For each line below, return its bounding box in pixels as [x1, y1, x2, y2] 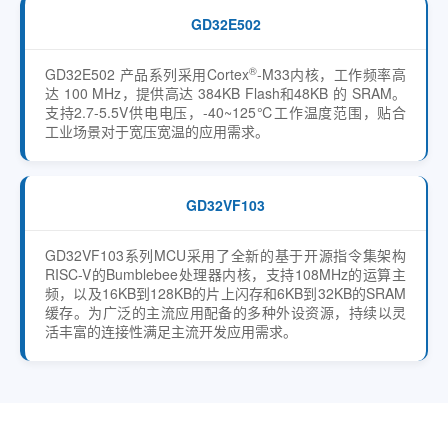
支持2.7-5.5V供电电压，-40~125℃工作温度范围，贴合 [45, 102, 406, 122]
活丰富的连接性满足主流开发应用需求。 [45, 321, 297, 341]
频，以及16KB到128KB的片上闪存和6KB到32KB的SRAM [45, 283, 406, 303]
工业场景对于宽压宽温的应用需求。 [45, 121, 269, 141]
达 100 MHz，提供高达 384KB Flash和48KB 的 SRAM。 [45, 83, 406, 103]
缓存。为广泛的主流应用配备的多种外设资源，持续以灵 [45, 302, 406, 322]
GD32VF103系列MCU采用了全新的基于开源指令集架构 [45, 245, 406, 265]
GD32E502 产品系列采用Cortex [45, 64, 249, 84]
